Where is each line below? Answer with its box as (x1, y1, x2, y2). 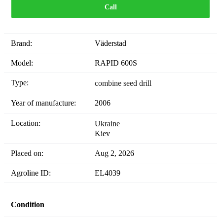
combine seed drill (95, 79, 151, 88)
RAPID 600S (95, 59, 137, 68)
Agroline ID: (17, 168, 51, 177)
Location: (16, 118, 40, 127)
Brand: (16, 39, 32, 48)
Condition (11, 200, 44, 209)
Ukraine (95, 119, 120, 128)
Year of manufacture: (16, 99, 76, 108)
